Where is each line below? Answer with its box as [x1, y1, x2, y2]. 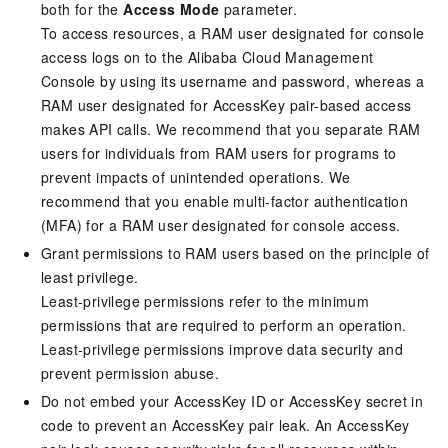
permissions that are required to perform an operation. [41, 315, 407, 336]
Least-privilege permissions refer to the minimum [41, 291, 370, 312]
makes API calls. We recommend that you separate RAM [41, 119, 421, 140]
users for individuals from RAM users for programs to [41, 143, 397, 164]
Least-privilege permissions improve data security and [41, 339, 404, 360]
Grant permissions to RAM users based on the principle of [41, 243, 430, 264]
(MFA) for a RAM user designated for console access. [41, 215, 401, 236]
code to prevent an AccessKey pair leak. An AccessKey [41, 415, 410, 436]
